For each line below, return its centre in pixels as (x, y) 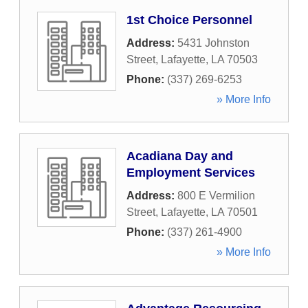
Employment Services (191, 173)
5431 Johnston (213, 43)
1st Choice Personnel (189, 20)
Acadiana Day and (180, 156)
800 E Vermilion (216, 196)
